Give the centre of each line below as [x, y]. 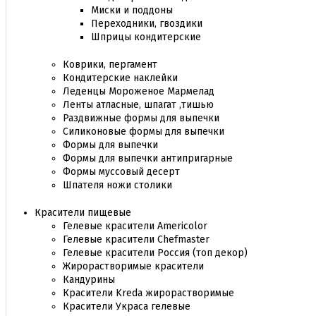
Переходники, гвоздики [147, 24]
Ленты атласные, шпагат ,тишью [138, 105]
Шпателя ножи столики [117, 185]
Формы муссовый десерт [121, 172]
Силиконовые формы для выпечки [144, 132]
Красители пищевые [83, 213]
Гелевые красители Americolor [135, 226]
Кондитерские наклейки [120, 78]
